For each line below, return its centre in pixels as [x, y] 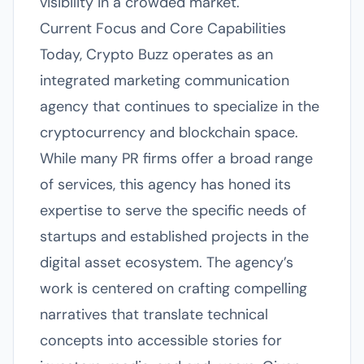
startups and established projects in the [174, 236]
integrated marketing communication [165, 80]
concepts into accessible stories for [161, 340]
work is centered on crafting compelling [173, 288]
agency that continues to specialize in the [180, 106]
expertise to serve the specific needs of [173, 210]
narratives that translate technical [154, 314]
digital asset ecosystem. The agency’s [167, 262]
